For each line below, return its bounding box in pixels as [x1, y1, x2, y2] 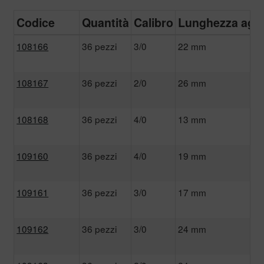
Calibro [134, 14, 174, 31]
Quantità [82, 14, 130, 31]
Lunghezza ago [178, 14, 262, 31]
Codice [16, 14, 55, 31]
